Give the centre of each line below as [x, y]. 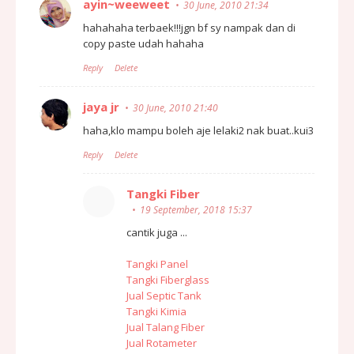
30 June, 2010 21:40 [175, 107]
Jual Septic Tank [164, 295]
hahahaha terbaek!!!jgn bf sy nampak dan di [189, 27]
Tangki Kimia [156, 311]
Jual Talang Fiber [166, 327]
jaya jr [101, 106]
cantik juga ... [157, 232]
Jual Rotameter [162, 343]
